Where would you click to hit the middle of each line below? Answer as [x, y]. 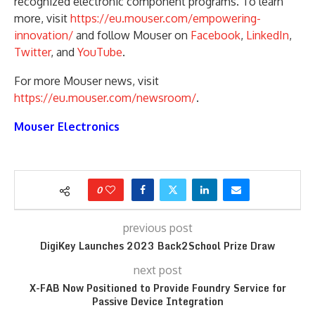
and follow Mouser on [132, 35]
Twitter [32, 52]
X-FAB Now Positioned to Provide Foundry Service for [157, 288]
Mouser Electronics [67, 126]
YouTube [100, 52]
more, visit [42, 18]
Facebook [216, 35]
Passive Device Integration [157, 301]
